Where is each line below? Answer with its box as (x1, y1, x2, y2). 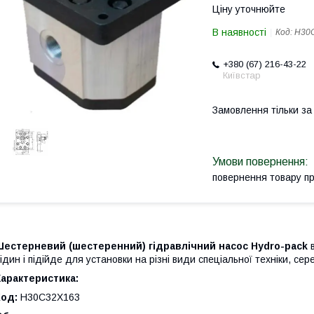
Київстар (223, 70, 261, 81)
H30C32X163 (20, 292, 80, 303)
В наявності (212, 27, 266, 38)
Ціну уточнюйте (212, 4, 285, 15)
